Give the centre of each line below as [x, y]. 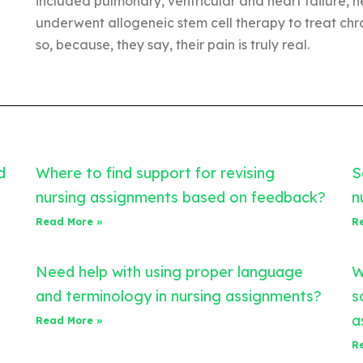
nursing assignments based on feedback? [181, 197]
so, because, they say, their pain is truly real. [172, 44]
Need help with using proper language [169, 271]
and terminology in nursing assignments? [179, 296]
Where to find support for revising [155, 173]
